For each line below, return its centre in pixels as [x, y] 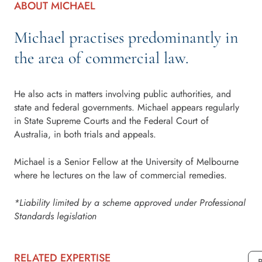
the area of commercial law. [101, 58]
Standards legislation [55, 216]
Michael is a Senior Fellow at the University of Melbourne [126, 161]
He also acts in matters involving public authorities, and [123, 94]
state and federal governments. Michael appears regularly [127, 107]
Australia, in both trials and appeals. [85, 134]
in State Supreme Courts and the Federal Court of [111, 120]
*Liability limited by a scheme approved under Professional [130, 202]
